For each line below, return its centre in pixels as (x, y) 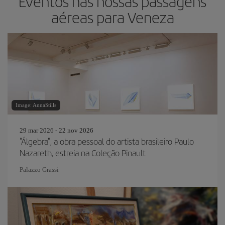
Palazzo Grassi (39, 169)
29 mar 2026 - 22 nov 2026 (57, 130)
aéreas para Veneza (113, 17)
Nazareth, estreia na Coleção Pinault (83, 152)
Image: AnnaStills (36, 105)
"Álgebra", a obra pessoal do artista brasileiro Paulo (107, 141)
